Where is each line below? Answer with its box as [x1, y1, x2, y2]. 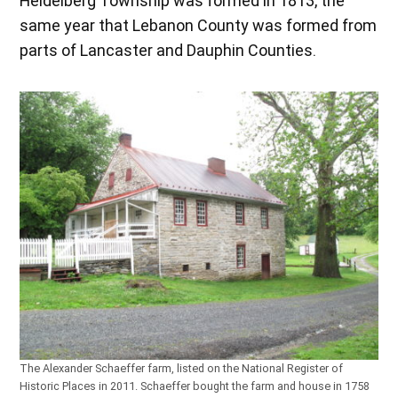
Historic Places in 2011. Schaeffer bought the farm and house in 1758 [20, 379, 370, 394]
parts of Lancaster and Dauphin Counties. [20, 40, 317, 60]
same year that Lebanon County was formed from [20, 15, 378, 35]
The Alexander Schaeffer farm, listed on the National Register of [20, 362, 344, 376]
